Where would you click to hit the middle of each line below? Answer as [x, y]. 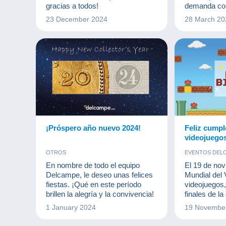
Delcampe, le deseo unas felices [99, 175]
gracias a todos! [72, 6]
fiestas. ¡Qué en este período [94, 184]
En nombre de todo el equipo [93, 165]
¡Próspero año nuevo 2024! [93, 128]
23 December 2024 [77, 19]
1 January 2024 [71, 207]
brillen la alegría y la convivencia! [100, 194]
